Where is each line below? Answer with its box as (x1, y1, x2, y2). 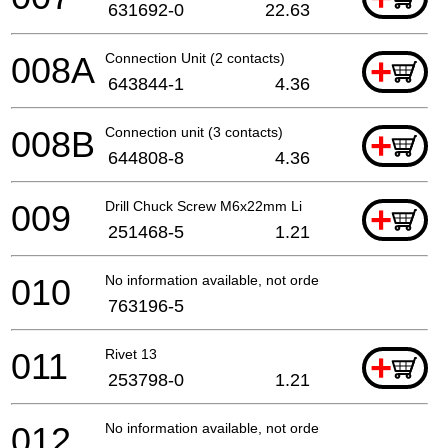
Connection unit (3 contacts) (105, 123, 283, 140)
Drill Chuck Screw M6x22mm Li (105, 197, 302, 214)
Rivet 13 (105, 345, 157, 362)
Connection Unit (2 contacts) (105, 49, 285, 66)
